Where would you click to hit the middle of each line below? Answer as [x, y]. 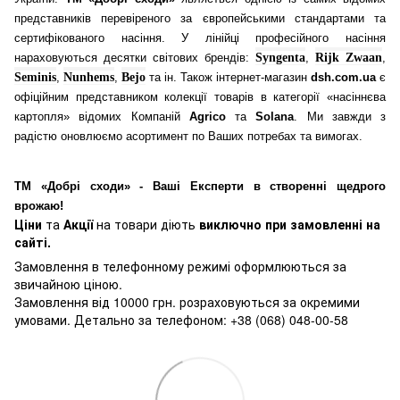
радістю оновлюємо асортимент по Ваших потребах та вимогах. [188, 137]
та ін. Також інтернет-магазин [228, 78]
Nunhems [89, 78]
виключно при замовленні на [288, 225]
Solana [275, 117]
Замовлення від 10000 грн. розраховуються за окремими [187, 302]
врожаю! [39, 206]
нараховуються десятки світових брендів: [132, 58]
